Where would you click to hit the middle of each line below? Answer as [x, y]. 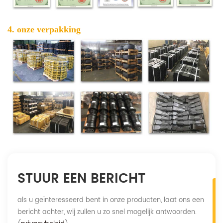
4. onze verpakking [44, 29]
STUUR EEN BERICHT [81, 179]
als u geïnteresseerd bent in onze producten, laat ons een [111, 200]
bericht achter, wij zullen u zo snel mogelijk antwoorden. [107, 212]
